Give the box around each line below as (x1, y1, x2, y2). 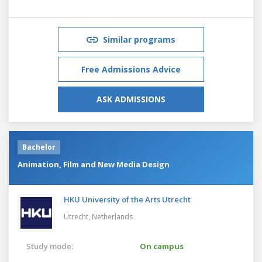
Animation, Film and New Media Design (18, 158, 170, 170)
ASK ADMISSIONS (96, 93, 166, 105)
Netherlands (92, 211, 133, 222)
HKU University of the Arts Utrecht (64, 194, 191, 205)
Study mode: (26, 240, 73, 251)
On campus (140, 240, 184, 251)
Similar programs (103, 33, 175, 45)
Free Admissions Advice (81, 63, 181, 75)
